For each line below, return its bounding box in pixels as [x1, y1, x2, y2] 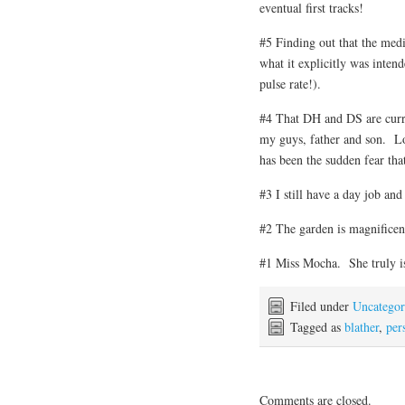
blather [344, 317, 379, 335]
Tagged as [290, 317, 344, 335]
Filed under [290, 297, 353, 315]
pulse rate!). [259, 74, 321, 92]
